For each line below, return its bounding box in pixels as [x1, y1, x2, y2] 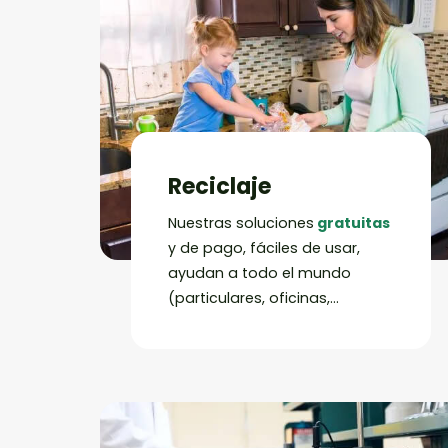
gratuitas [313, 213, 390, 234]
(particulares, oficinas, [167, 288, 330, 309]
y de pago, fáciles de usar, [167, 238, 360, 259]
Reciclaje [167, 170, 271, 202]
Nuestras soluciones [167, 213, 314, 234]
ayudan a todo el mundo [167, 263, 351, 284]
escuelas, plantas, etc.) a [167, 313, 351, 334]
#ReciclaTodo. [167, 338, 274, 359]
